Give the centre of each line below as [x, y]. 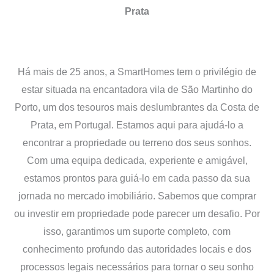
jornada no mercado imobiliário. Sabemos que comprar [137, 196]
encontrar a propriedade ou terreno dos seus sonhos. [137, 143]
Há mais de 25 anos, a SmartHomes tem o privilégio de [137, 72]
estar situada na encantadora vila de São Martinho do [137, 89]
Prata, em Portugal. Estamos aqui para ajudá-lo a [137, 125]
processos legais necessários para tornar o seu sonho [137, 267]
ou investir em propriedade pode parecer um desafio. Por [137, 213]
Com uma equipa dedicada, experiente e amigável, [137, 160]
